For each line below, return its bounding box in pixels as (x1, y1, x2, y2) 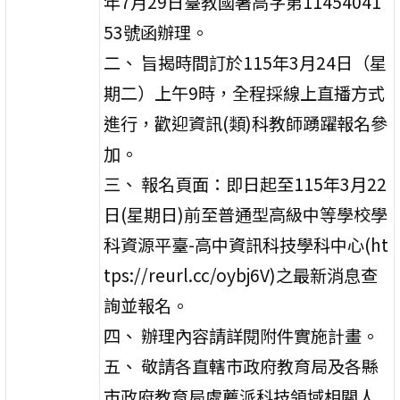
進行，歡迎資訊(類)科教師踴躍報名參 (104, 110, 388, 136)
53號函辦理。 (104, 19, 209, 45)
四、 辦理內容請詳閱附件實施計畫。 (104, 322, 379, 348)
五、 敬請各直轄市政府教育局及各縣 (104, 353, 379, 379)
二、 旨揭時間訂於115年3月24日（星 (104, 49, 387, 75)
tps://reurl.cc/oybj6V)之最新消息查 (104, 262, 379, 287)
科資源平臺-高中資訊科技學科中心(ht (104, 231, 389, 257)
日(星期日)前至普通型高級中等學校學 (104, 201, 388, 227)
